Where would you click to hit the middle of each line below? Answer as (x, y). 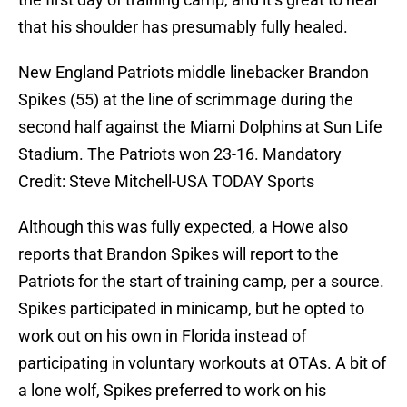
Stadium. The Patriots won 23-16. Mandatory (180, 154)
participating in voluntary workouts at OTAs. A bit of (202, 363)
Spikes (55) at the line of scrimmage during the (186, 100)
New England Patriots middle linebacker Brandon (194, 73)
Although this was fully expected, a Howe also (183, 227)
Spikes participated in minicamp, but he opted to (191, 309)
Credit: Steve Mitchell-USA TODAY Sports (166, 182)
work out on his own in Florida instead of (162, 336)
